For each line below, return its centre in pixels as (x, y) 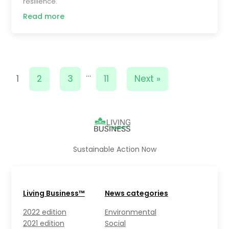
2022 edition (44, 212)
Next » (148, 78)
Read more (43, 16)
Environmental (130, 212)
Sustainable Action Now (114, 150)
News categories (136, 193)
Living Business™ (54, 193)
